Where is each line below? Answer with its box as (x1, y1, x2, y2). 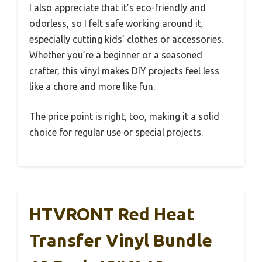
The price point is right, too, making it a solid (29, 111, 219, 122)
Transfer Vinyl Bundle (29, 230, 212, 250)
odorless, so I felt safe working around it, (29, 18, 204, 29)
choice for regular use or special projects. (29, 126, 203, 137)
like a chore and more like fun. (29, 81, 155, 92)
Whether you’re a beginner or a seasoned (29, 49, 202, 60)
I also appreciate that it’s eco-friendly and (29, 2, 206, 13)
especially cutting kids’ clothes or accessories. (29, 33, 223, 44)
